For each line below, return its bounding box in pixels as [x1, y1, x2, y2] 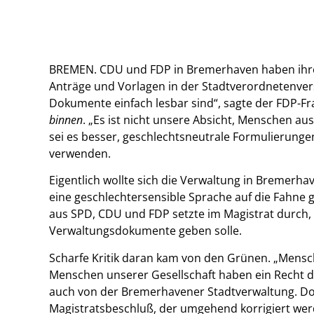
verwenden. [49, 145, 111, 161]
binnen [49, 111, 83, 128]
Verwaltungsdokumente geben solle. [49, 223, 242, 239]
